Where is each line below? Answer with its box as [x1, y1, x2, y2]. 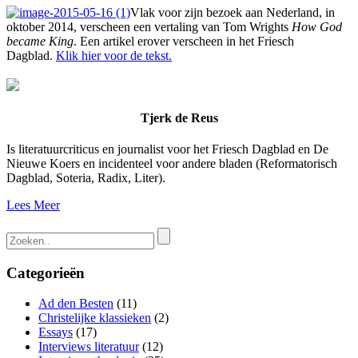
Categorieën [6, 264, 85, 281]
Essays [38, 325, 73, 340]
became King [6, 34, 74, 48]
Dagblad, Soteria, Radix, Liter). [6, 171, 165, 185]
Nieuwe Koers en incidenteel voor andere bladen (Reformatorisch [6, 157, 337, 171]
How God [292, 19, 342, 34]
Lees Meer [6, 198, 60, 213]
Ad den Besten [38, 296, 113, 311]
